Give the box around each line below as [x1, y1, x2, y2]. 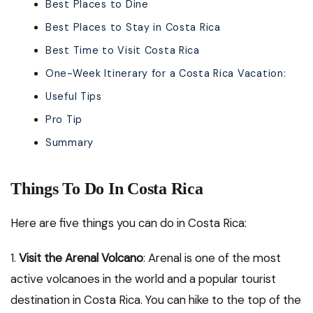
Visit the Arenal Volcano [19, 250, 143, 266]
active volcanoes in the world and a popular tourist [10, 271, 276, 287]
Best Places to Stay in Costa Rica [45, 21, 221, 34]
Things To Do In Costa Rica [10, 180, 203, 198]
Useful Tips [45, 90, 102, 103]
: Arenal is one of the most [143, 250, 281, 266]
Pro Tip [45, 113, 83, 126]
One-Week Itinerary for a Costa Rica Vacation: [45, 67, 286, 80]
